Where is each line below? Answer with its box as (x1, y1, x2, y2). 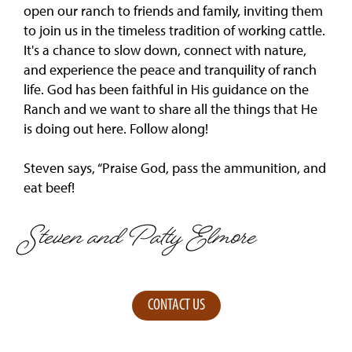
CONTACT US (147, 298, 205, 313)
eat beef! (24, 178, 75, 196)
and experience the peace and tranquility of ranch (24, 60, 317, 79)
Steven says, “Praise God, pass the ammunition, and (24, 159, 326, 177)
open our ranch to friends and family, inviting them (24, 2, 323, 20)
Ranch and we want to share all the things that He (24, 100, 317, 118)
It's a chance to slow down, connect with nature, (24, 41, 306, 59)
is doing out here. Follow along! (24, 119, 208, 137)
